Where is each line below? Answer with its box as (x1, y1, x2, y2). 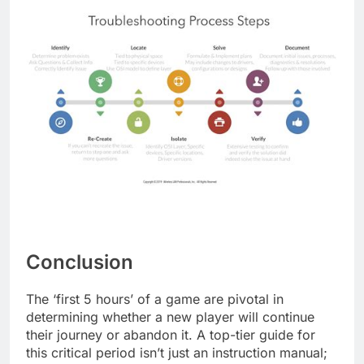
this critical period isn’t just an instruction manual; (26, 344, 327, 361)
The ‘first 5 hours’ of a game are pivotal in (26, 290, 284, 307)
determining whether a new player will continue (26, 308, 314, 325)
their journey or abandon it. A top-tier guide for (26, 326, 315, 343)
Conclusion (26, 250, 133, 275)
